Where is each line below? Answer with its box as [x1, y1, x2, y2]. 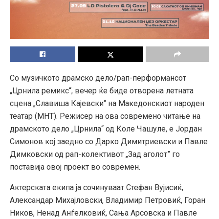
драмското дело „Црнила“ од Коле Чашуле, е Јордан [10, 124, 202, 134]
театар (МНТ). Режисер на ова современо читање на [10, 111, 200, 121]
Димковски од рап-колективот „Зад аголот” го [10, 150, 180, 159]
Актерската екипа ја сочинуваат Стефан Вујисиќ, [10, 183, 183, 193]
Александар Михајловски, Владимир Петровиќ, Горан [10, 196, 205, 205]
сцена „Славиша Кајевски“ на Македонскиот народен [10, 99, 204, 109]
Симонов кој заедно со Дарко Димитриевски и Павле [10, 137, 208, 147]
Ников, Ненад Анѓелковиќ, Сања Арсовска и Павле [10, 208, 197, 218]
